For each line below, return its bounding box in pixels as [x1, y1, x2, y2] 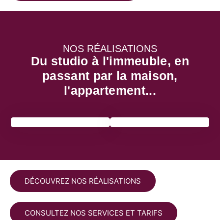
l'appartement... [64, 83, 156, 97]
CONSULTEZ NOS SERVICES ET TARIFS [25, 208, 163, 218]
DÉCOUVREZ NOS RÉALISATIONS [25, 176, 141, 186]
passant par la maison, [42, 68, 178, 82]
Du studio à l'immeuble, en [31, 54, 189, 68]
